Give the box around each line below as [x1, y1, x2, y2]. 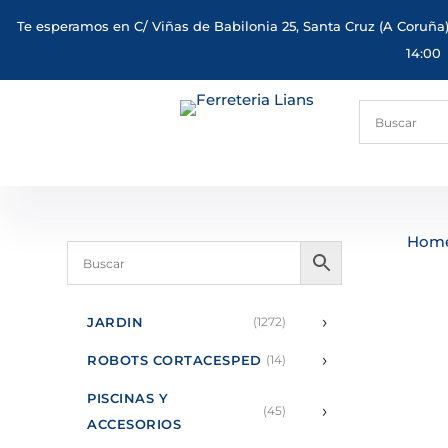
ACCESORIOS [87, 416, 182, 433]
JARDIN [87, 314, 144, 331]
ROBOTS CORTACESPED [87, 352, 262, 369]
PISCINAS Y [87, 390, 169, 407]
